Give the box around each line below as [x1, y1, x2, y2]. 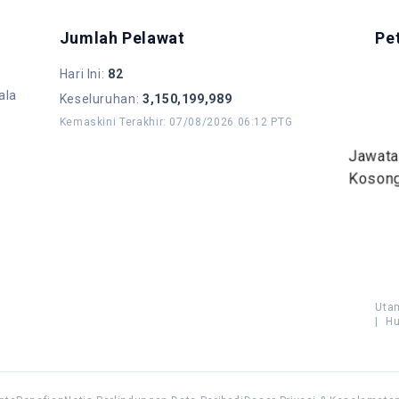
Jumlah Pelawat [59, 28, 185, 47]
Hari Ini [59, 67, 102, 81]
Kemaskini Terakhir [59, 116, 164, 128]
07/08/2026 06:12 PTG [169, 116, 293, 128]
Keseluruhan [59, 92, 136, 106]
